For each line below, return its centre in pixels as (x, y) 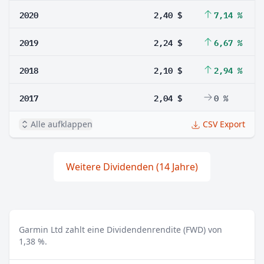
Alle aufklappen (62, 124)
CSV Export (224, 124)
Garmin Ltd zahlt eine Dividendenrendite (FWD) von (121, 230)
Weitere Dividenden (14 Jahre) (132, 167)
